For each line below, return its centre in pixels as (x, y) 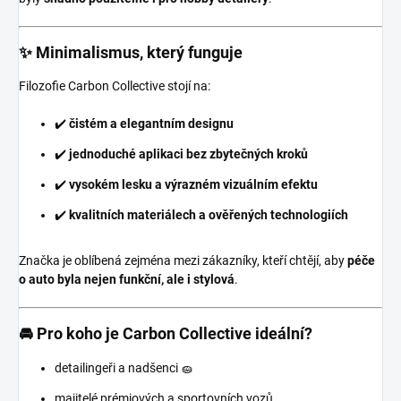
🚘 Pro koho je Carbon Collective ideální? (166, 334)
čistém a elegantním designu (151, 124)
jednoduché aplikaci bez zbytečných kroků (188, 154)
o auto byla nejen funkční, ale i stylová (127, 280)
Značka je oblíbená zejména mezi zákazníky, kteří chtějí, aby (183, 261)
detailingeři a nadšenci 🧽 (124, 368)
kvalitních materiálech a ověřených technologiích (209, 215)
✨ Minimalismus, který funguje (131, 53)
